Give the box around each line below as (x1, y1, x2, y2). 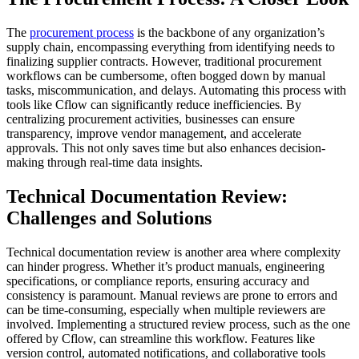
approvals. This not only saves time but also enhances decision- (6, 140, 325, 155)
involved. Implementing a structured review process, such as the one (6, 317, 350, 331)
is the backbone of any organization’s (134, 25, 325, 39)
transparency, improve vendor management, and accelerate (6, 126, 301, 140)
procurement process (30, 25, 134, 39)
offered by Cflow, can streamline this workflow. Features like (6, 331, 315, 345)
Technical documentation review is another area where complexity (6, 244, 341, 259)
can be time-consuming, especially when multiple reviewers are (6, 302, 325, 317)
